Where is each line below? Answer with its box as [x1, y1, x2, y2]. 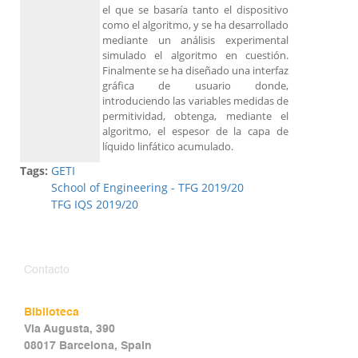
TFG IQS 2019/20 [51, 197, 138, 213]
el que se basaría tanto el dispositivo [102, 2, 288, 18]
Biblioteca [24, 307, 79, 319]
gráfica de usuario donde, [102, 78, 288, 93]
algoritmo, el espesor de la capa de [102, 124, 288, 139]
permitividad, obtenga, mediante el [102, 109, 288, 124]
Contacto [24, 265, 70, 276]
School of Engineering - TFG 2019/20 [51, 180, 244, 196]
